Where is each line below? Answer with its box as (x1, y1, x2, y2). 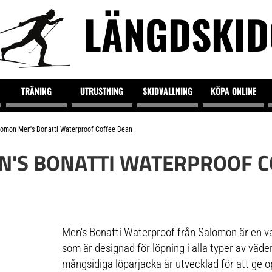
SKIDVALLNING (143, 84, 192, 97)
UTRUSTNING (80, 84, 124, 97)
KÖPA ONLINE (210, 84, 256, 97)
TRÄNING (21, 84, 52, 97)
